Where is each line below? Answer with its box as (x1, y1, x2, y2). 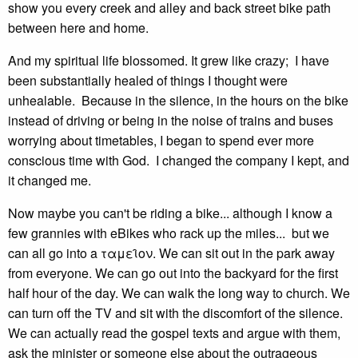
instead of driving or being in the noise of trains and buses (8, 111, 333, 129)
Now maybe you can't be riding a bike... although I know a (8, 204, 332, 222)
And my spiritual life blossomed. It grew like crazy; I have (8, 51, 329, 70)
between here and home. (8, 18, 152, 37)
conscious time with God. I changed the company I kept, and (8, 151, 349, 169)
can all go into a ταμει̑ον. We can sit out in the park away (8, 244, 335, 262)
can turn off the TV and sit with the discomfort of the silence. (8, 304, 343, 322)
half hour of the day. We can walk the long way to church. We (8, 284, 350, 302)
